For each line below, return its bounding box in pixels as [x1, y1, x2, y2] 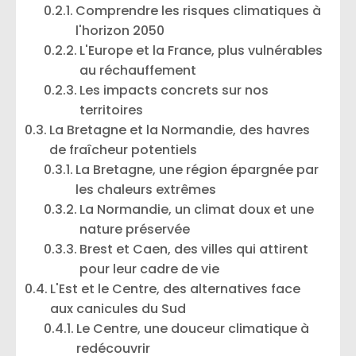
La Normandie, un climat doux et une [79, 200, 315, 219]
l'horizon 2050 [75, 21, 165, 40]
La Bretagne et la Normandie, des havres [49, 121, 311, 139]
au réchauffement [79, 61, 197, 79]
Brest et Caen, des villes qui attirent [79, 240, 309, 258]
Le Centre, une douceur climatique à [76, 319, 310, 338]
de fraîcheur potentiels [49, 141, 198, 159]
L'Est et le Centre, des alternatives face [50, 280, 301, 298]
